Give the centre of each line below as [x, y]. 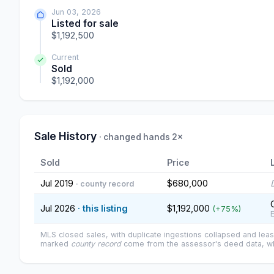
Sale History [67, 136]
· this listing [103, 209]
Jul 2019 [58, 183]
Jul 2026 [59, 209]
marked [56, 244]
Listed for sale [85, 24]
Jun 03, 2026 [76, 12]
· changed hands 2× [141, 137]
